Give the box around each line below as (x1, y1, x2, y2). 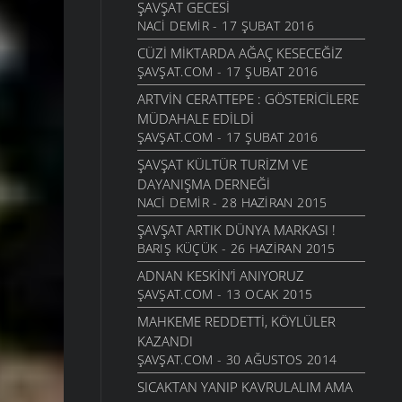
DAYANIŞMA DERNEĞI (136, 175, 270, 194)
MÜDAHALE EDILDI (136, 109, 254, 128)
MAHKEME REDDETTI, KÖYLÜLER (136, 312, 336, 331)
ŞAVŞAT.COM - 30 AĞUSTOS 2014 (136, 351, 337, 369)
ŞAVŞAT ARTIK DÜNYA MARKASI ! (136, 221, 336, 240)
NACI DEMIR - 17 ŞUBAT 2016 (136, 17, 314, 35)
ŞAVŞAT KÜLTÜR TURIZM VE (136, 155, 308, 174)
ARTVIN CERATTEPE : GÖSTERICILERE (136, 90, 359, 109)
